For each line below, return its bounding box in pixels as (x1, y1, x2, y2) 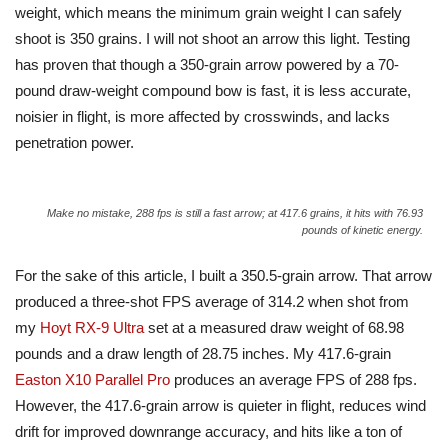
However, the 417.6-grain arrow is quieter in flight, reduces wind (15, 397, 426, 414)
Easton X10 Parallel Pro (15, 371, 170, 388)
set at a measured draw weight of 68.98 (144, 319, 404, 336)
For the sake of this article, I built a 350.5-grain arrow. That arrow (15, 267, 432, 284)
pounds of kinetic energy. (302, 224, 423, 236)
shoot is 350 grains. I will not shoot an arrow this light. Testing (15, 30, 410, 47)
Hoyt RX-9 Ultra (40, 319, 144, 336)
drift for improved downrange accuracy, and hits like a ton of (15, 423, 402, 440)
